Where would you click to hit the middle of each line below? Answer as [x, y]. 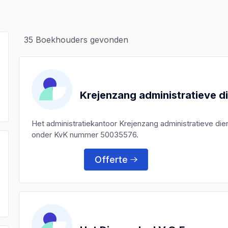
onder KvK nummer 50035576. [85, 134]
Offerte [111, 159]
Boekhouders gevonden [81, 39]
